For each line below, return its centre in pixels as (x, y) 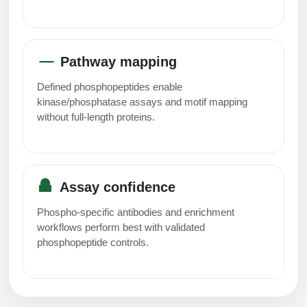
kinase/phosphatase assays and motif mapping (142, 101)
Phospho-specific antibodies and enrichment (136, 212)
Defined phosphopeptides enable (110, 86)
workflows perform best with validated (121, 227)
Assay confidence (116, 187)
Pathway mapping (116, 61)
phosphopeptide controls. (93, 242)
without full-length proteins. (96, 116)
